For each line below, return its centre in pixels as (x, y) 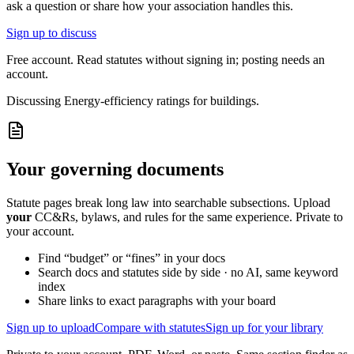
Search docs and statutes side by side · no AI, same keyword (188, 272)
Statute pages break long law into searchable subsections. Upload (168, 202)
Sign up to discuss (51, 33)
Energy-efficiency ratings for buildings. (162, 101)
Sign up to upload (51, 327)
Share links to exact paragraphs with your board (157, 300)
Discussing (35, 101)
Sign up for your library (264, 327)
